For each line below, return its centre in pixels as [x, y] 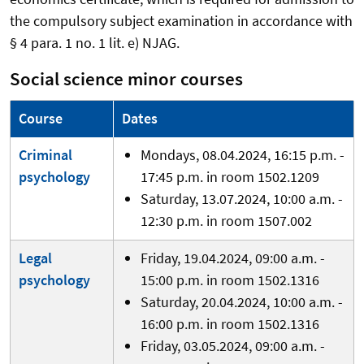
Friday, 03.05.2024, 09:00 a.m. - [232, 345]
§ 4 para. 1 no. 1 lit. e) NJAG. [95, 42]
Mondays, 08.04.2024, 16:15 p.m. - [242, 154]
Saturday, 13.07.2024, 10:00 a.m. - [241, 198]
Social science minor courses [126, 78]
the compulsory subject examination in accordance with [181, 20]
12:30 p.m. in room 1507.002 [226, 220]
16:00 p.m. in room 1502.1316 [230, 323]
